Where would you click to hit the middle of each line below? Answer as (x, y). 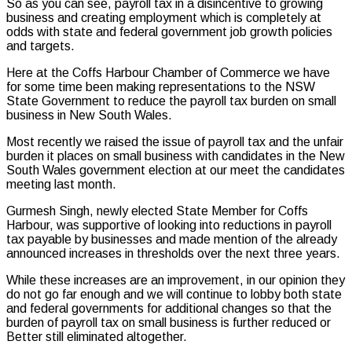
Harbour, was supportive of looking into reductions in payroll (169, 225)
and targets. (40, 46)
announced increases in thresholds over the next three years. (173, 254)
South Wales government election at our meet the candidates (176, 170)
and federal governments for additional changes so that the (169, 309)
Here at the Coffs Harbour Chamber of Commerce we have (168, 73)
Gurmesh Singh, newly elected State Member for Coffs (157, 211)
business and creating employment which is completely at (164, 18)
